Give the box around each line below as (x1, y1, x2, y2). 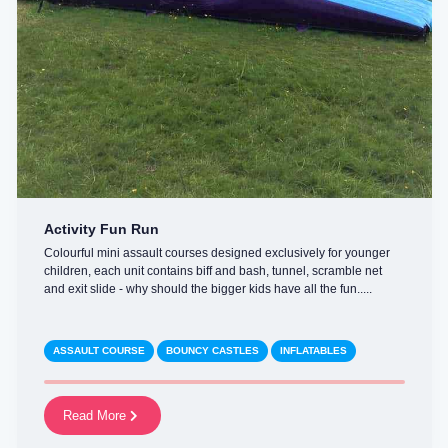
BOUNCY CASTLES (165, 344, 259, 356)
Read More (62, 407, 130, 423)
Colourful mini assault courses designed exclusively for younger (43, 245, 390, 260)
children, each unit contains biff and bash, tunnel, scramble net (43, 263, 382, 278)
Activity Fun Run (43, 221, 159, 237)
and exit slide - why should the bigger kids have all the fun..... (43, 281, 372, 296)
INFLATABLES (279, 344, 347, 356)
